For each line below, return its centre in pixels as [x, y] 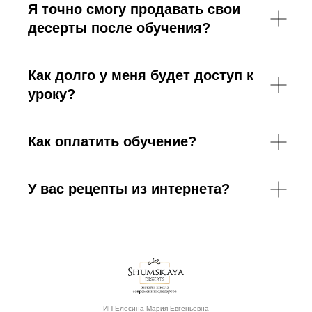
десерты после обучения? [119, 28]
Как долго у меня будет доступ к [141, 75]
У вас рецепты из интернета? [129, 189]
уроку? [52, 94]
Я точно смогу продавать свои [134, 9]
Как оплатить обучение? [112, 141]
